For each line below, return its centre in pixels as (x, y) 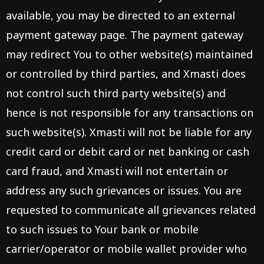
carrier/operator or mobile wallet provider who (126, 249)
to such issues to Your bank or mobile (102, 229)
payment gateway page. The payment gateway (125, 35)
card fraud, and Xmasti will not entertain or (117, 171)
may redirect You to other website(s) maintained (129, 54)
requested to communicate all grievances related (131, 210)
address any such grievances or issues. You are (124, 190)
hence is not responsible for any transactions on (130, 113)
